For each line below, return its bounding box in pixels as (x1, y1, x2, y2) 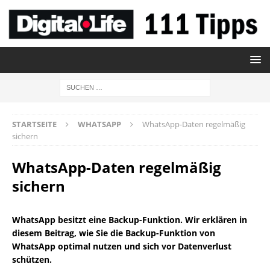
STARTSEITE (12, 119, 57, 130)
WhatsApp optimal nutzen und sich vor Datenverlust (12, 240, 231, 253)
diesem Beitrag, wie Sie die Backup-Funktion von (12, 227, 215, 239)
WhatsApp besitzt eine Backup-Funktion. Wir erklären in (12, 214, 247, 226)
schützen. (12, 254, 52, 266)
